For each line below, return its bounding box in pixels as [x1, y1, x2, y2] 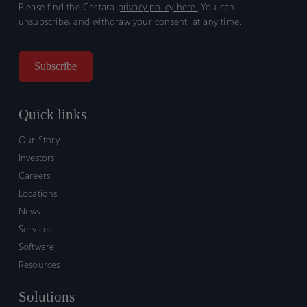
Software [18, 240, 55, 254]
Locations [18, 186, 58, 200]
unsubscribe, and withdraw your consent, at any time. [18, 14, 242, 28]
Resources [18, 258, 60, 271]
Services [18, 222, 52, 236]
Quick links [18, 106, 86, 123]
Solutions [18, 288, 75, 306]
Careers [18, 169, 51, 182]
